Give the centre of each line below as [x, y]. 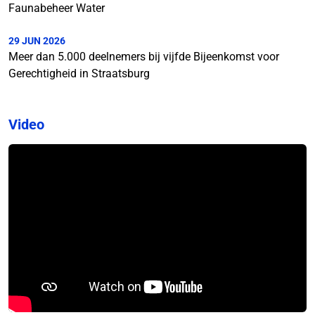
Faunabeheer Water [57, 8]
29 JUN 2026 [37, 41]
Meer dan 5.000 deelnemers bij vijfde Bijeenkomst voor [144, 57]
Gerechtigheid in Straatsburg [79, 73]
